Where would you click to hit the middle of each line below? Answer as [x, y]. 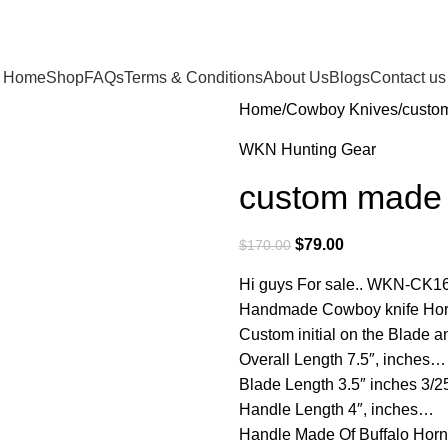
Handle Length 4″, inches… [336, 409]
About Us [295, 77]
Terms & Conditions [193, 77]
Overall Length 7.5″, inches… [342, 359]
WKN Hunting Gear [307, 149]
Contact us [407, 77]
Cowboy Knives [342, 109]
